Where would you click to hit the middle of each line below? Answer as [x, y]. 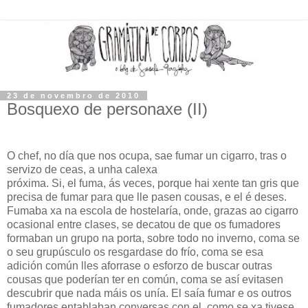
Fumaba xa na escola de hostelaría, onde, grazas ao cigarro [153, 210]
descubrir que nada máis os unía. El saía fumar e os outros [149, 293]
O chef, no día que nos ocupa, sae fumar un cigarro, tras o [147, 155]
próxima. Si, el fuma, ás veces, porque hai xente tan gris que [153, 183]
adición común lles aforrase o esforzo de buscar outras [140, 265]
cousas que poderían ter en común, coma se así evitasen [145, 279]
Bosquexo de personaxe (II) [107, 109]
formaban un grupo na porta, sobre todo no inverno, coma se [153, 238]
